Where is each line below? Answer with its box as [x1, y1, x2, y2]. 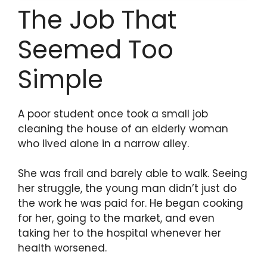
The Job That [18, 2, 176, 38]
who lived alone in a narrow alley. [18, 136, 189, 151]
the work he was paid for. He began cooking [18, 196, 243, 211]
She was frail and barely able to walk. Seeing [18, 166, 247, 181]
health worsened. [18, 241, 107, 256]
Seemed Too [18, 32, 173, 67]
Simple [18, 61, 103, 97]
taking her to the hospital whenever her [18, 226, 221, 241]
